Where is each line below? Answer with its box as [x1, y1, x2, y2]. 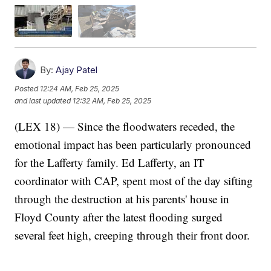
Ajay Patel [56, 64, 98, 76]
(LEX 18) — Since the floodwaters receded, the [15, 118, 235, 134]
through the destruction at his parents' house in [15, 191, 230, 206]
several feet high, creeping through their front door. [15, 227, 250, 243]
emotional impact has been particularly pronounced [15, 136, 252, 152]
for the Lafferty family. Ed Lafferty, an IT [15, 154, 205, 170]
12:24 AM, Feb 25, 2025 [40, 84, 120, 94]
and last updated [15, 96, 71, 106]
